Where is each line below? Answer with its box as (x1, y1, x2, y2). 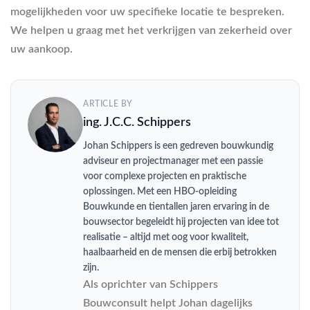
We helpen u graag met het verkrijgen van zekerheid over (10, 25, 292, 37)
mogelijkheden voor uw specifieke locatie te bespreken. (10, 6, 284, 18)
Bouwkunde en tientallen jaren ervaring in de (83, 202, 269, 212)
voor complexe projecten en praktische (83, 172, 246, 182)
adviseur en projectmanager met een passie (83, 156, 263, 167)
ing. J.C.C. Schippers (83, 116, 191, 129)
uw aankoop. (10, 44, 73, 55)
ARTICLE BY (83, 100, 133, 109)
